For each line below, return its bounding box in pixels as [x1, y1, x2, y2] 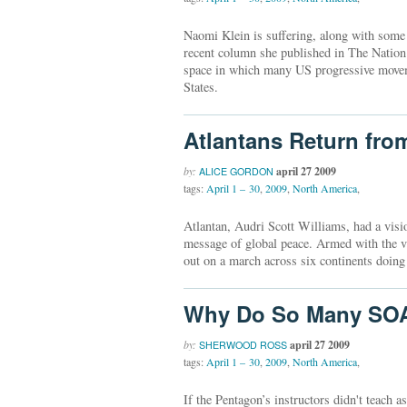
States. [184, 77, 218, 95]
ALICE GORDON [199, 164, 273, 179]
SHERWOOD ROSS [199, 338, 287, 352]
